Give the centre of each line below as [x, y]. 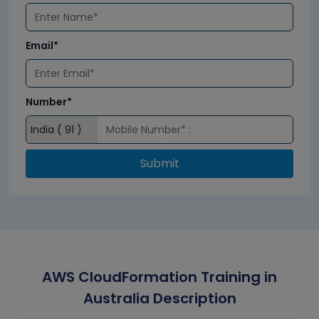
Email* [42, 46]
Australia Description [159, 299]
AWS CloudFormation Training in [159, 277]
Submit [159, 164]
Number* [49, 102]
